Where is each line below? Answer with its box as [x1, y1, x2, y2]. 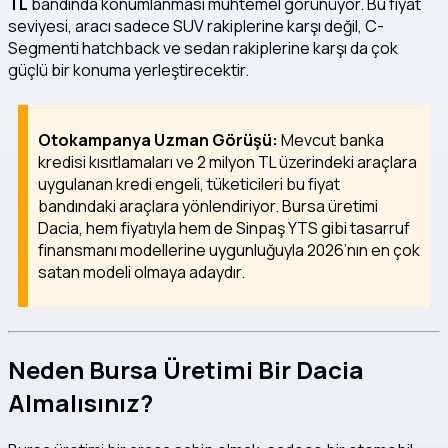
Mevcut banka [278, 129, 384, 152]
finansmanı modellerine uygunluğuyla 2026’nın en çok [38, 239, 420, 262]
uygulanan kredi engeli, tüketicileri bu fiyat [38, 173, 340, 196]
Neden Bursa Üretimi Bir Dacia [8, 353, 364, 387]
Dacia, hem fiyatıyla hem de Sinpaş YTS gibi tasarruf [38, 217, 410, 240]
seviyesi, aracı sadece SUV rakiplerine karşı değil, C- [8, 15, 384, 38]
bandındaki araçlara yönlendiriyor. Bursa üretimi [38, 195, 378, 218]
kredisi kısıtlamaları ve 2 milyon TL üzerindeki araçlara [38, 151, 417, 174]
